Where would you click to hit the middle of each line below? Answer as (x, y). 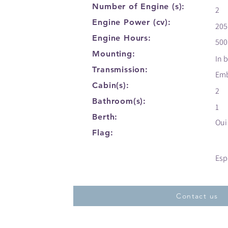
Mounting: (114, 54)
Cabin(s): (111, 85)
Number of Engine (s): (139, 6)
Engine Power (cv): (132, 22)
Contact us (197, 196)
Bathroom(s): (119, 101)
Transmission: (120, 69)
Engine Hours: (122, 38)
